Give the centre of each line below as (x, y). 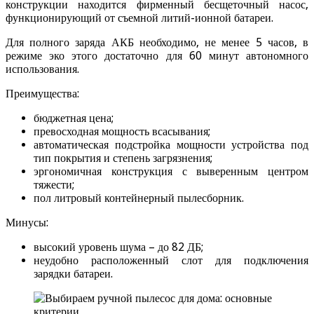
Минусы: (27, 223)
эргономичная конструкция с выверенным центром (171, 172)
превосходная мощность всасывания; (122, 132)
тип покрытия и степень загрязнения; (123, 158)
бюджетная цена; (74, 118)
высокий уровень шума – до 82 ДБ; (118, 247)
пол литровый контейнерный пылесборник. (139, 198)
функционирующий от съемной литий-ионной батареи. (139, 18)
